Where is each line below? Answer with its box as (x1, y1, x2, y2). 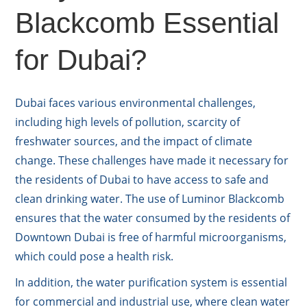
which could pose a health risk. (15, 248, 174, 264)
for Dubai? (15, 43, 147, 76)
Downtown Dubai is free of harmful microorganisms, (15, 229, 287, 245)
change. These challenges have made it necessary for (15, 152, 289, 168)
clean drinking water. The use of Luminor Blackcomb (15, 191, 285, 206)
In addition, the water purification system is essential (15, 274, 288, 290)
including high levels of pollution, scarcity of (15, 114, 241, 130)
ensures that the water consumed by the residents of (15, 210, 291, 225)
